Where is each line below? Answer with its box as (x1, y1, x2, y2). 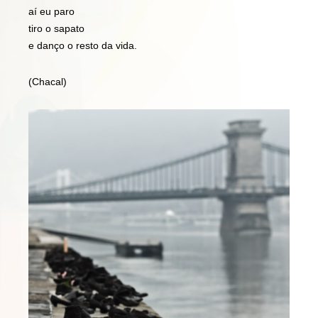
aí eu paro (28, 5, 75, 17)
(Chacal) (28, 75, 67, 87)
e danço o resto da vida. (28, 39, 137, 51)
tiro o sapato (28, 22, 84, 34)
